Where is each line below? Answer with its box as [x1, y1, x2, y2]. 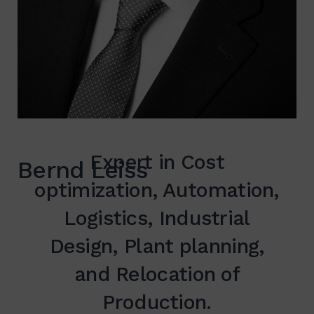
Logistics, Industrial [64, 205, 250, 230]
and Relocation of [74, 261, 240, 286]
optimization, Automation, [34, 177, 280, 202]
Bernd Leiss [18, 155, 149, 184]
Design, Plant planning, [49, 233, 265, 258]
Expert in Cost [89, 149, 225, 174]
